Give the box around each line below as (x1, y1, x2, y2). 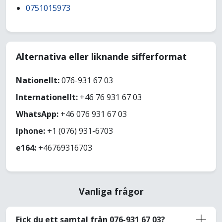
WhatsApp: (16, 109, 58, 120)
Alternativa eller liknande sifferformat (16, 51, 187, 63)
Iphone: (16, 125, 45, 137)
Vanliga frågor (78, 185, 144, 198)
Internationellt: (16, 92, 78, 103)
